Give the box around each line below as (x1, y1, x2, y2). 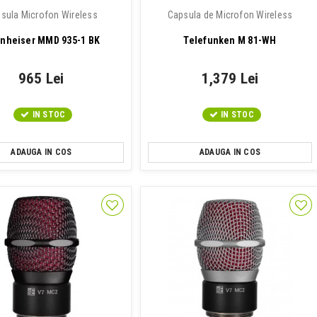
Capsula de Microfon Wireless (167, 9, 293, 21)
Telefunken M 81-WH (183, 35, 277, 46)
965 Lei (18, 70, 64, 87)
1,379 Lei (201, 70, 259, 87)
